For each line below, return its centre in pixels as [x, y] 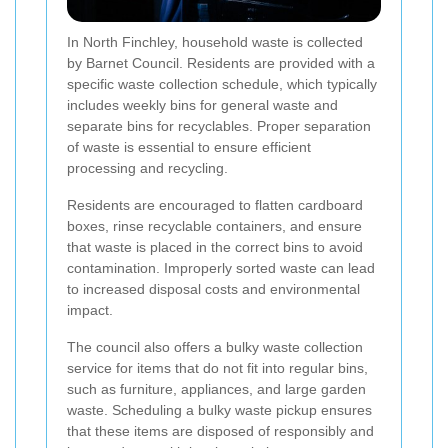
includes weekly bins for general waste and [202, 105]
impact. [90, 310]
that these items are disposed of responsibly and [220, 431]
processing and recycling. [147, 168]
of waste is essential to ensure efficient [189, 147]
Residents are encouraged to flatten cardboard [215, 205]
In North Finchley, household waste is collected [215, 42]
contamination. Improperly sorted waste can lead [221, 268]
